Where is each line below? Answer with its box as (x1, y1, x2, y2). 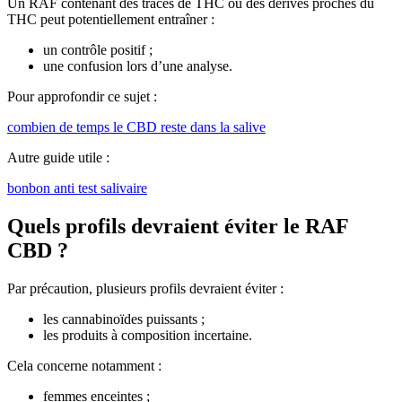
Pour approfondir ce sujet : (7, 89, 157, 105)
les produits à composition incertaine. (43, 328, 252, 344)
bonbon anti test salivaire (7, 180, 147, 197)
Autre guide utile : (7, 150, 109, 166)
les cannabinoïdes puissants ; (43, 311, 205, 328)
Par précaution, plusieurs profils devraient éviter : (7, 281, 284, 297)
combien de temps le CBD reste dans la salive (7, 119, 266, 135)
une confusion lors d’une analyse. (43, 58, 232, 74)
